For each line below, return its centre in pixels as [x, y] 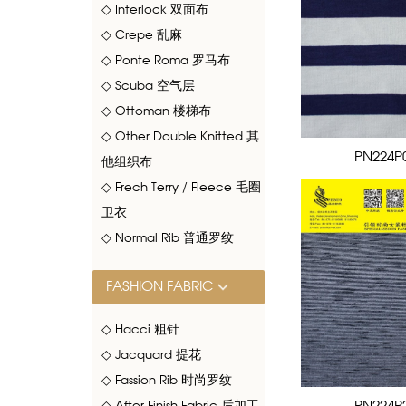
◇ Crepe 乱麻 [142, 36]
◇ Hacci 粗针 [140, 331]
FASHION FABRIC [159, 288]
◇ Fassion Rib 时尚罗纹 [167, 382]
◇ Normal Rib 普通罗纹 [168, 239]
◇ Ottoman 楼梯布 [156, 112]
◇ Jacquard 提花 [151, 356]
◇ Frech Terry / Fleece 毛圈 [181, 188]
